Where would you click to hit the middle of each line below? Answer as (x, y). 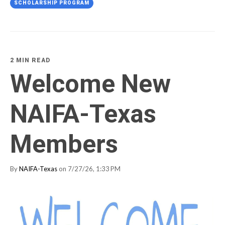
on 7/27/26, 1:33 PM (89, 168)
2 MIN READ (30, 60)
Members (64, 144)
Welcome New (90, 84)
